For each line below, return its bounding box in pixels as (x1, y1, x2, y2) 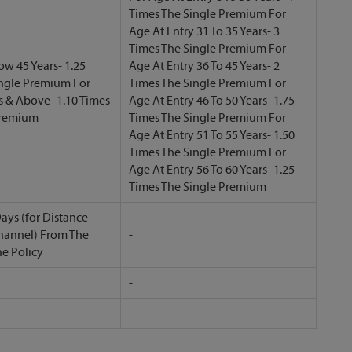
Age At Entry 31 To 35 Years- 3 (129, 24, 280, 38)
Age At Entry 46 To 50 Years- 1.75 (129, 93, 295, 108)
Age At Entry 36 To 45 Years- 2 (129, 58, 280, 73)
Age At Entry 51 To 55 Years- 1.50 (129, 127, 295, 142)
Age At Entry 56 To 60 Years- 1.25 (129, 162, 295, 177)
